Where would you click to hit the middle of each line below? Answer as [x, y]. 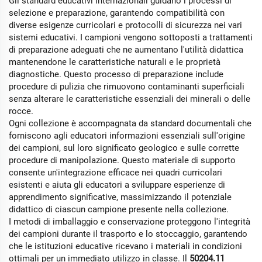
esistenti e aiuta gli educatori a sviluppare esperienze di [117, 185]
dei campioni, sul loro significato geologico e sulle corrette [124, 148]
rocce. [21, 111]
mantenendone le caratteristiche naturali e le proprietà [115, 62]
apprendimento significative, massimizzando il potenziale [120, 197]
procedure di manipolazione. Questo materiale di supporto [122, 160]
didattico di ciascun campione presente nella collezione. [119, 209]
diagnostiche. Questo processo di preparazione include [116, 74]
